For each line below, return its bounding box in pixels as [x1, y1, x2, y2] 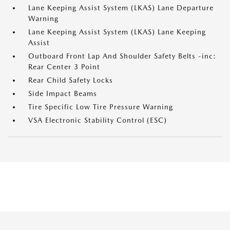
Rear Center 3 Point [28, 63, 100, 71]
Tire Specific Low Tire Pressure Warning [28, 103, 173, 111]
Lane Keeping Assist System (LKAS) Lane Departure [28, 4, 214, 12]
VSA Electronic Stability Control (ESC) [28, 116, 167, 125]
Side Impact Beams [28, 89, 97, 98]
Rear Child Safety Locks [28, 76, 113, 85]
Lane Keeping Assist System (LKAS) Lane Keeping [28, 28, 206, 36]
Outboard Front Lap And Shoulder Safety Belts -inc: [28, 52, 216, 61]
